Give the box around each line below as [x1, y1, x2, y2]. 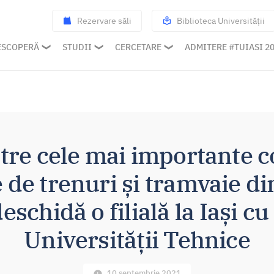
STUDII [62, 42, 92, 53]
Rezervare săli [77, 15, 131, 26]
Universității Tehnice [24, 224, 250, 255]
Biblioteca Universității [177, 15, 265, 26]
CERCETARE [115, 42, 161, 53]
